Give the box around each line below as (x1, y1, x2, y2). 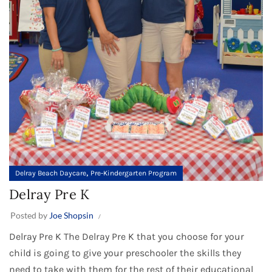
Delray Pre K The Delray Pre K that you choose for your (9, 231, 244, 243)
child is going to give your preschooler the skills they (9, 247, 241, 259)
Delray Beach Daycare (15, 169, 86, 178)
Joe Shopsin (49, 210, 93, 221)
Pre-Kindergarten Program (90, 169, 177, 178)
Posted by (10, 210, 49, 221)
